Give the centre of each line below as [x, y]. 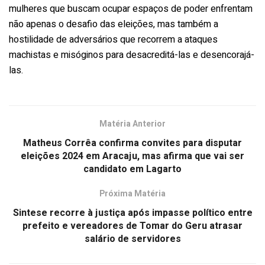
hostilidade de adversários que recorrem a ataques [113, 39]
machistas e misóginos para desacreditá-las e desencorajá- [132, 55]
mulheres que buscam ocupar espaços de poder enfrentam [131, 9]
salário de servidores [132, 239]
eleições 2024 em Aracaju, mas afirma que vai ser [132, 156]
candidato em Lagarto [132, 169]
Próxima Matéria [132, 193]
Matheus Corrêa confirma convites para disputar [132, 143]
